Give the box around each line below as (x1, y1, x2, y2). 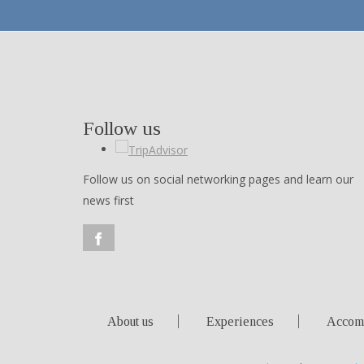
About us (107, 314, 154, 328)
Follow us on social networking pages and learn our (83, 171, 353, 188)
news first (83, 193, 134, 209)
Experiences (206, 314, 274, 328)
